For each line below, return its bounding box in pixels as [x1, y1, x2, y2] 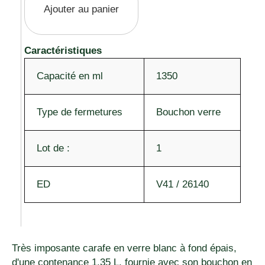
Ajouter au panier [44, 3, 119, 15]
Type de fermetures [37, 106, 122, 118]
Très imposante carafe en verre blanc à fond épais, [12, 242, 237, 254]
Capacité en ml [37, 70, 103, 82]
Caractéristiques [24, 44, 102, 56]
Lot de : [37, 142, 70, 154]
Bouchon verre [156, 106, 221, 118]
